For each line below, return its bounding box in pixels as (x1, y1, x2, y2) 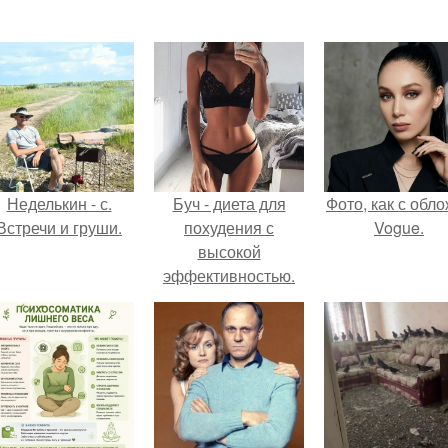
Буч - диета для (172, 192, 286, 215)
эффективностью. (163, 264, 295, 287)
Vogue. (374, 216, 424, 239)
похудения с (184, 216, 274, 239)
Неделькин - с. (6, 192, 112, 215)
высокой (197, 240, 261, 263)
